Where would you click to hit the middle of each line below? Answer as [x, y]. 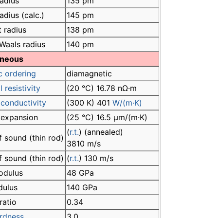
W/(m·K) [127, 103]
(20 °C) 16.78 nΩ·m [102, 88]
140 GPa [82, 188]
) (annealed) [101, 132]
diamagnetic [89, 74]
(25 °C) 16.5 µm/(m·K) [107, 118]
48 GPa [80, 173]
